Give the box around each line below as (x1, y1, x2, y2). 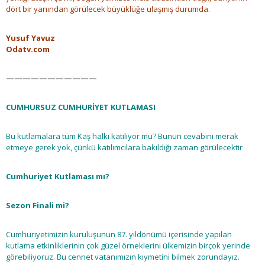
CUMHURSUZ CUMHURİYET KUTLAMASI (6, 102, 156, 113)
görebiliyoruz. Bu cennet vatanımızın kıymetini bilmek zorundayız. (6, 251, 240, 263)
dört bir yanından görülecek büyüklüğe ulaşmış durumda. (6, 4, 210, 15)
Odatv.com (6, 44, 50, 55)
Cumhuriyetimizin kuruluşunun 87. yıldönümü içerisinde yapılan (6, 229, 232, 240)
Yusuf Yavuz (6, 33, 55, 44)
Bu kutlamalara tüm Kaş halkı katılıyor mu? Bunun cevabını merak (6, 131, 238, 142)
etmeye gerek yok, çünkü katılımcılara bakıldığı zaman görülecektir (6, 142, 243, 153)
